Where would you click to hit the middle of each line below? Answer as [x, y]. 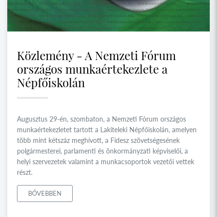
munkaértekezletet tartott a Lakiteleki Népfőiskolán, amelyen [107, 129]
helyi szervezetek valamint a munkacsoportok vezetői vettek [106, 161]
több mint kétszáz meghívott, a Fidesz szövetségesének [98, 140]
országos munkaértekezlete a [92, 69]
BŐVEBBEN [45, 193]
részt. [25, 172]
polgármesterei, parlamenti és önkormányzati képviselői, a [102, 151]
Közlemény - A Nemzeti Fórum [96, 55]
